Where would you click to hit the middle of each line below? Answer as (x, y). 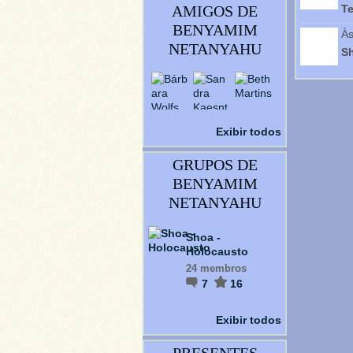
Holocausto (217, 251)
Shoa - (203, 237)
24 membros (216, 269)
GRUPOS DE (215, 165)
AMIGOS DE (215, 11)
